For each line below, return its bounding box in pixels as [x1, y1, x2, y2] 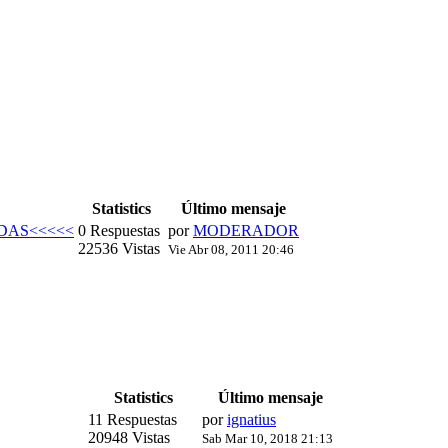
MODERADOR [193, 222, 299, 240]
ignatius [227, 411, 276, 429]
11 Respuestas [88, 411, 181, 429]
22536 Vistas [78, 240, 160, 258]
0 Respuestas [78, 222, 164, 240]
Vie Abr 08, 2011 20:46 [168, 242, 294, 258]
